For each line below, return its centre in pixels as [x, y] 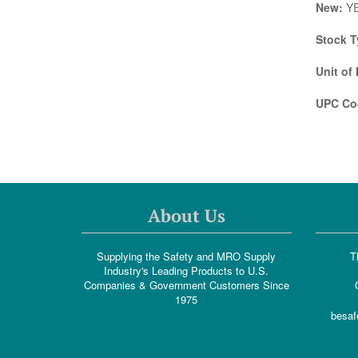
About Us [186, 215]
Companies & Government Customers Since [186, 285]
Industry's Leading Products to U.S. [187, 270]
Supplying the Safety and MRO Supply [187, 256]
